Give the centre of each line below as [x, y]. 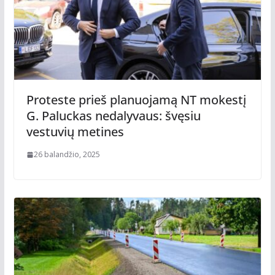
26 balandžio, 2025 [67, 154]
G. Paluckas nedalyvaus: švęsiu [113, 115]
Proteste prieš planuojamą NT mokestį [136, 99]
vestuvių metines [75, 131]
